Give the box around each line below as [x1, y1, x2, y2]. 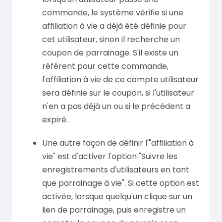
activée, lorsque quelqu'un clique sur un [42, 190, 192, 202]
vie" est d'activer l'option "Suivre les [42, 150, 177, 162]
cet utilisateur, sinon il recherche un [42, 33, 180, 45]
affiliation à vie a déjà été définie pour [42, 20, 186, 32]
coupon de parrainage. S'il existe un [42, 47, 178, 58]
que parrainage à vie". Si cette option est [42, 177, 199, 189]
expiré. [42, 113, 68, 125]
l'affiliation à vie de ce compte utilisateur [42, 73, 199, 85]
